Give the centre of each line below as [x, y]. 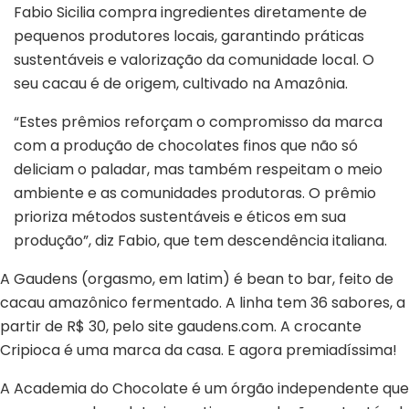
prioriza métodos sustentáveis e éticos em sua [180, 216]
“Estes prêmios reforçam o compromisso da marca [198, 121]
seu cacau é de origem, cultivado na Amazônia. [181, 83]
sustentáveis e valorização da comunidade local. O [194, 59]
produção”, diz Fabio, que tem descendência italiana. [200, 240]
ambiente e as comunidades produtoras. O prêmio [195, 193]
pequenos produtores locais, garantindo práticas [189, 36]
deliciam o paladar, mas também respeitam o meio [198, 169]
